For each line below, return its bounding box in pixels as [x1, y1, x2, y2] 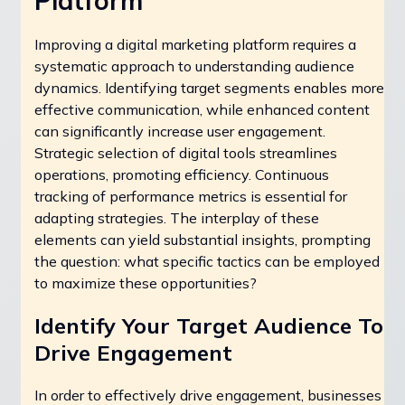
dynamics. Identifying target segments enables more [34, 78, 384, 97]
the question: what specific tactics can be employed [34, 251, 380, 270]
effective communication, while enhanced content [34, 99, 370, 118]
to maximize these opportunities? [34, 273, 257, 292]
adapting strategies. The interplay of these [34, 208, 319, 227]
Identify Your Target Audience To [34, 311, 383, 339]
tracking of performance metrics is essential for [34, 186, 347, 205]
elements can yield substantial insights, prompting [34, 230, 371, 249]
